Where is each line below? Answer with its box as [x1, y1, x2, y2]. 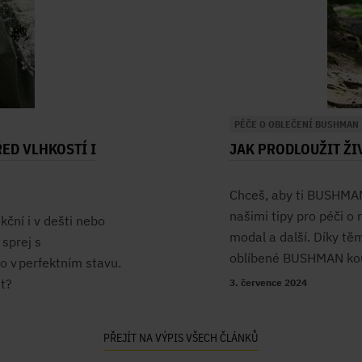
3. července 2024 [229, 276, 307, 288]
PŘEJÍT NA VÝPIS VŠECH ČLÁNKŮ [103, 330, 259, 345]
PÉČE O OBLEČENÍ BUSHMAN [234, 118, 359, 130]
